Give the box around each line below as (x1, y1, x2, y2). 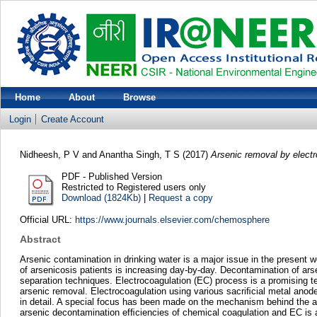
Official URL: (19, 214, 75, 225)
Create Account (41, 114, 104, 125)
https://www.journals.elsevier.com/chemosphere (74, 214, 270, 225)
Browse (123, 92, 156, 103)
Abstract (19, 234, 61, 246)
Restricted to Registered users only (61, 181, 206, 192)
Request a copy (148, 192, 213, 203)
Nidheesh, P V (19, 149, 79, 160)
